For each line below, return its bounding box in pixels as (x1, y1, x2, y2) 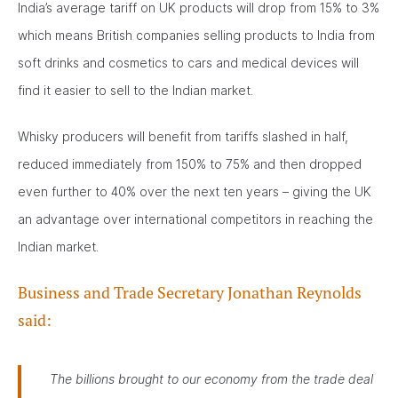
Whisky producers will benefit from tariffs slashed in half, (18, 129, 348, 144)
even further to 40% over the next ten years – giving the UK (18, 184, 371, 199)
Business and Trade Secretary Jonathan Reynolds (18, 283, 362, 303)
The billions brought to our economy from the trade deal (50, 371, 373, 386)
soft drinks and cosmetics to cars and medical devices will (18, 55, 359, 70)
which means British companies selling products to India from (18, 28, 375, 43)
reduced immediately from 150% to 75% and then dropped (18, 156, 362, 171)
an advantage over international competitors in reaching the (18, 211, 373, 227)
